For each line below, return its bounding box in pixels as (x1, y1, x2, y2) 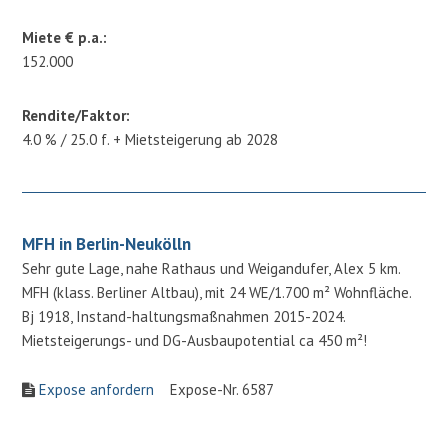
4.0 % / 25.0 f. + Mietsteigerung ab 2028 (22, 129, 279, 149)
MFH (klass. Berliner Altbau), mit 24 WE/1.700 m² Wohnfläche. (22, 282, 412, 302)
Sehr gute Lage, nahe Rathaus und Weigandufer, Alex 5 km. (22, 258, 401, 278)
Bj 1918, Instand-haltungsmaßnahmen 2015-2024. (22, 306, 346, 326)
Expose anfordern (39, 379, 155, 399)
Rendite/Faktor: (22, 105, 131, 125)
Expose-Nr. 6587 (154, 379, 275, 399)
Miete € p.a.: (22, 27, 108, 47)
